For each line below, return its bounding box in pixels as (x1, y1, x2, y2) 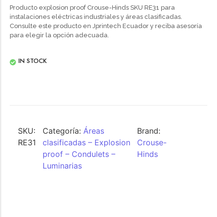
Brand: (137, 126, 161, 136)
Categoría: (43, 126, 83, 136)
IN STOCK (18, 56, 47, 66)
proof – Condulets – (43, 149, 115, 159)
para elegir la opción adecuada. (10, 31, 109, 39)
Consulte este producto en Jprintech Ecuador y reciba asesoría (10, 22, 202, 30)
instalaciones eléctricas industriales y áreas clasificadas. (10, 13, 182, 20)
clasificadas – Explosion (43, 138, 130, 148)
